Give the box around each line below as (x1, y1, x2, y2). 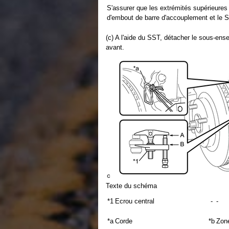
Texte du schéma (106, 182, 157, 190)
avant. (106, 43, 124, 51)
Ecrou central (115, 197, 154, 205)
